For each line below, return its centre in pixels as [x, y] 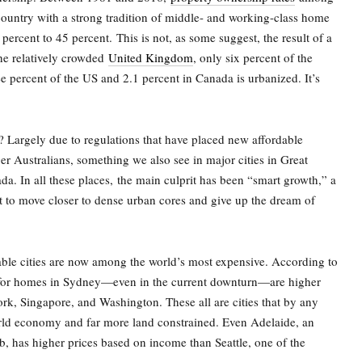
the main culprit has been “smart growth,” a [227, 179]
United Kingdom [151, 57]
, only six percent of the [253, 57]
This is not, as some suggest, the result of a [224, 37]
